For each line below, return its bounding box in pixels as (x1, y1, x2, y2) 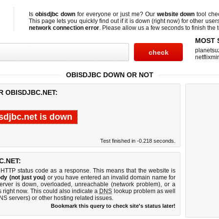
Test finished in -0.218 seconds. (100, 138, 175, 144)
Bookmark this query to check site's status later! (51, 203, 175, 209)
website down (156, 11, 195, 18)
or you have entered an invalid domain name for (45, 174, 176, 181)
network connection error (29, 24, 99, 31)
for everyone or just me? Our (75, 11, 157, 18)
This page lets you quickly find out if (29, 18, 125, 24)
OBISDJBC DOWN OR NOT (66, 71, 153, 79)
